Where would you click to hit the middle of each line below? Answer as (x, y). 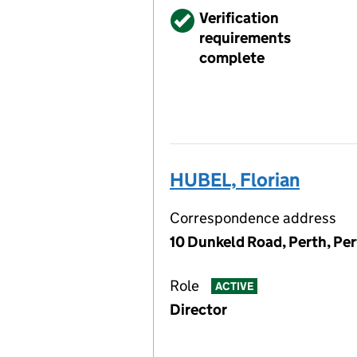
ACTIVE (234, 286)
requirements (245, 38)
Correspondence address (253, 218)
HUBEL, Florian (235, 180)
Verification (239, 18)
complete (232, 58)
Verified (198, 18)
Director (198, 310)
